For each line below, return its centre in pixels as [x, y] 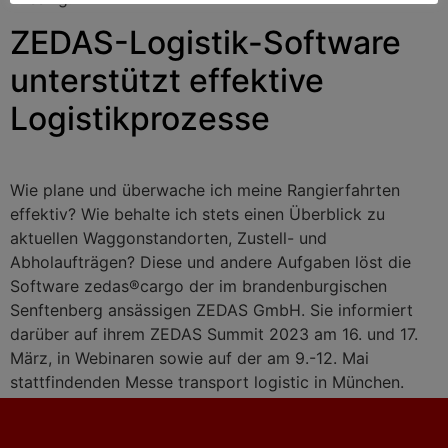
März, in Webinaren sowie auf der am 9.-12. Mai [189, 358]
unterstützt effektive [167, 81]
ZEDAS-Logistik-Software [205, 43]
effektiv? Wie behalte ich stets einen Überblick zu [197, 214]
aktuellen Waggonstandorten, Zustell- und [168, 238]
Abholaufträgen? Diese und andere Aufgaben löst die [210, 262]
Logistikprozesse [140, 119]
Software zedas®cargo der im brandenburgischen [198, 286]
